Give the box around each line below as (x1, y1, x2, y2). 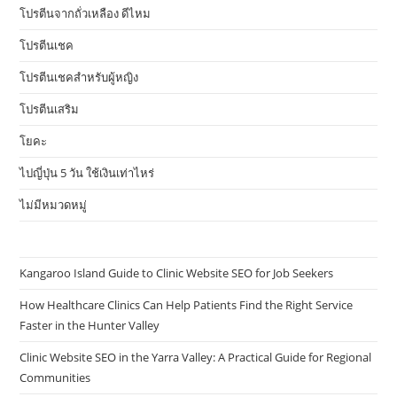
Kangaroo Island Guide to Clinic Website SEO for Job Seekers (19, 265, 334, 282)
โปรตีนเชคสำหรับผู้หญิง (19, 69, 139, 86)
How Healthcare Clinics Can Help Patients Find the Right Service (19, 297, 354, 314)
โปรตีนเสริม (19, 101, 80, 118)
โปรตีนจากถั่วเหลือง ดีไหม (19, 5, 152, 22)
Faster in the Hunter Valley (19, 317, 160, 334)
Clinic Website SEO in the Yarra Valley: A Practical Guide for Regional (19, 349, 372, 366)
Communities (19, 370, 91, 386)
